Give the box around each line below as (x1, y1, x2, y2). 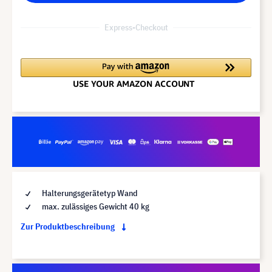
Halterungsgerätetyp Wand (40, 187, 137, 199)
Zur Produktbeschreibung (21, 220, 117, 232)
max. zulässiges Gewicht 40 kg (40, 200, 149, 212)
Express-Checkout (104, 21, 168, 33)
